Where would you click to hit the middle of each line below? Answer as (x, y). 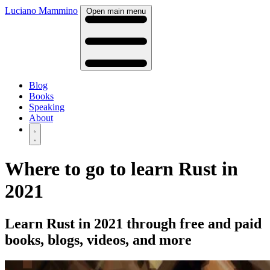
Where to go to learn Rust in (121, 169)
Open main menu (116, 11)
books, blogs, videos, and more (98, 240)
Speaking (47, 107)
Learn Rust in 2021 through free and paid (133, 223)
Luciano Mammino (41, 11)
